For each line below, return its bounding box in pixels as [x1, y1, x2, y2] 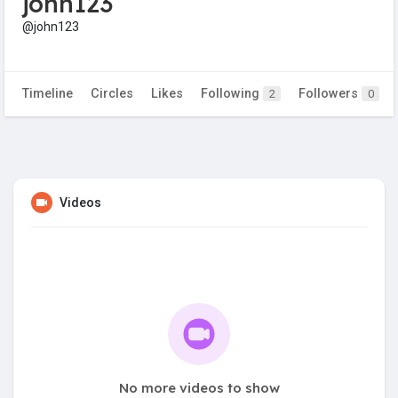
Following [201, 86, 263, 102]
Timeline [22, 86, 73, 102]
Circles [91, 86, 133, 102]
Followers [298, 86, 362, 102]
